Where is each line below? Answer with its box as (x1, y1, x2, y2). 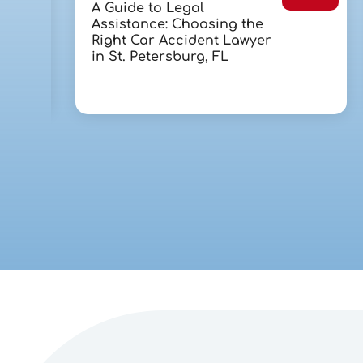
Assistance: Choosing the (91, 17, 263, 32)
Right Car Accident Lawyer (91, 33, 271, 49)
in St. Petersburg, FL (91, 49, 228, 65)
